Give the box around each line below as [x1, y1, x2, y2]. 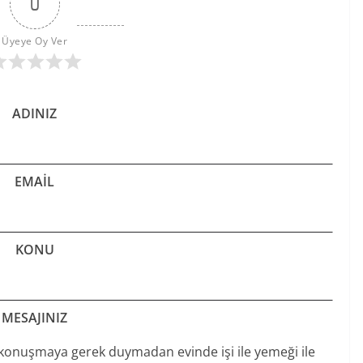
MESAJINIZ [2, 308, 67, 327]
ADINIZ [12, 104, 57, 122]
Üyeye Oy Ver [2, 33, 67, 48]
